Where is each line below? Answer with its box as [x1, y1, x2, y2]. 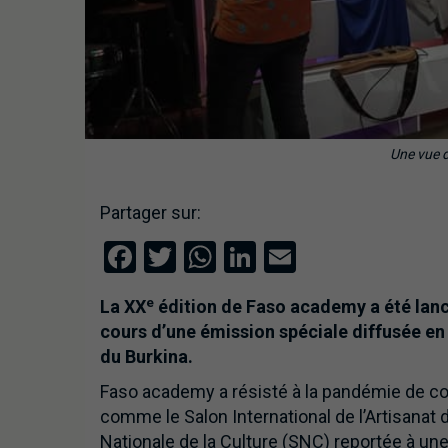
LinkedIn [255, 238, 373, 277]
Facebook [135, 238, 269, 277]
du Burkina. [99, 346, 193, 368]
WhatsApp [215, 238, 360, 277]
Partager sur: [99, 202, 201, 224]
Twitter [175, 238, 274, 277]
